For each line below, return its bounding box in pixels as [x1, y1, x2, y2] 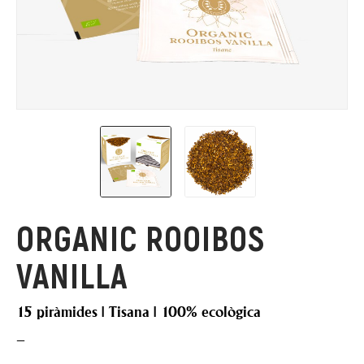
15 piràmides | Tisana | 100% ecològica [16, 303, 261, 321]
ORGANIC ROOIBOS [16, 217, 265, 258]
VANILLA [16, 254, 128, 295]
